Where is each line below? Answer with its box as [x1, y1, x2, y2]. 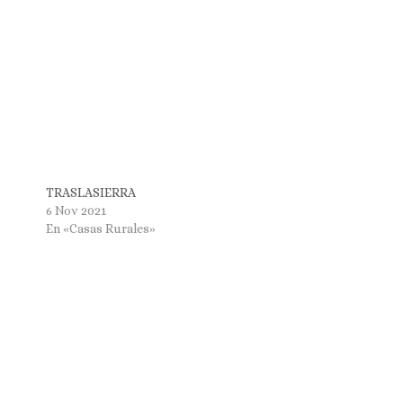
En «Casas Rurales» [45, 221, 156, 237]
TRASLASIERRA [45, 185, 136, 201]
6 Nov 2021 [45, 203, 106, 219]
